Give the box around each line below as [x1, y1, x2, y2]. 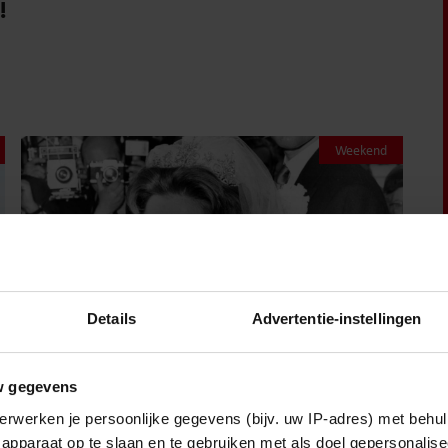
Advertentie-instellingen [251, 309, 422, 327]
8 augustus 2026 [71, 415, 189, 439]
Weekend [334, 141, 387, 159]
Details [87, 309, 136, 327]
